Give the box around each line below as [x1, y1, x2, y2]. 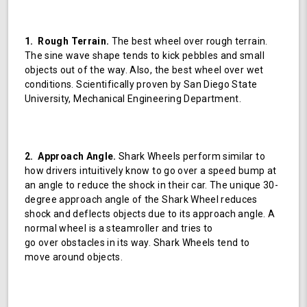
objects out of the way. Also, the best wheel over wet [25, 64, 264, 75]
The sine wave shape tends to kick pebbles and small [25, 49, 265, 61]
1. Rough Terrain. [25, 35, 110, 47]
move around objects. [25, 251, 123, 262]
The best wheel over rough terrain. [109, 35, 268, 47]
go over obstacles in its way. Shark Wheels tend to [25, 236, 250, 248]
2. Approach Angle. [25, 150, 116, 162]
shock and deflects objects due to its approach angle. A [25, 208, 275, 219]
